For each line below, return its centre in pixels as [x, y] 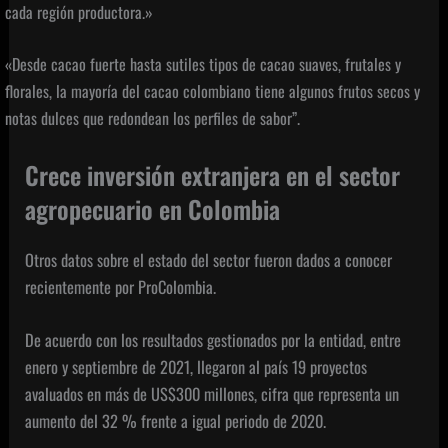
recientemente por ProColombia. [121, 286]
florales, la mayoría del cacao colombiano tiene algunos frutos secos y [213, 91]
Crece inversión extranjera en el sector [213, 174]
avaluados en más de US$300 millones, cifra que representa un [212, 394]
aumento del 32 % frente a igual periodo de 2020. [176, 421]
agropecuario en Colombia [153, 208]
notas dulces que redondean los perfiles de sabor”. [153, 118]
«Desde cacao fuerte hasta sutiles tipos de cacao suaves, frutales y [203, 64]
